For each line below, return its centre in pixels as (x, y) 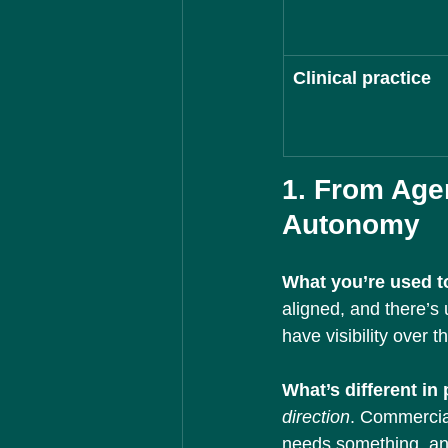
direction (316, 417)
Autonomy (351, 224)
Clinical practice (362, 78)
